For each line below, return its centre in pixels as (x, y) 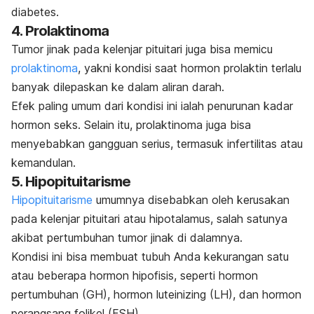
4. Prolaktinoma (60, 31)
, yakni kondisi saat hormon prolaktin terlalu (190, 68)
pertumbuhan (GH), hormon (84, 295)
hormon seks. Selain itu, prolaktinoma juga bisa (131, 125)
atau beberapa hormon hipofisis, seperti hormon (135, 276)
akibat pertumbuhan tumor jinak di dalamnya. (127, 238)
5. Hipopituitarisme (71, 182)
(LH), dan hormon (254, 295)
